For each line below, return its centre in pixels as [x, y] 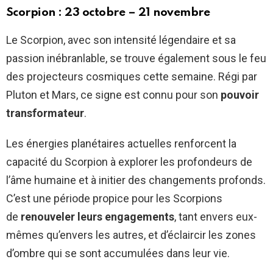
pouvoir [240, 95]
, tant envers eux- [216, 217]
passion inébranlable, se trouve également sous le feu [136, 58]
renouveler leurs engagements [97, 217]
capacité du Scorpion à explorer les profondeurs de [129, 162]
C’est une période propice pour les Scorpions [114, 199]
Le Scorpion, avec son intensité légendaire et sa [121, 40]
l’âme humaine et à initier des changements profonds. [136, 180]
